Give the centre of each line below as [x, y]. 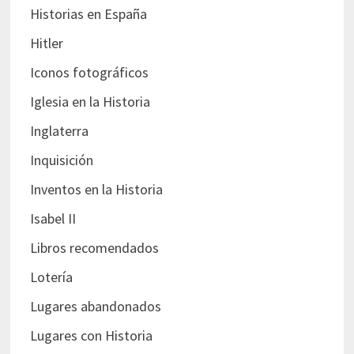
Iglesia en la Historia [90, 102]
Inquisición [61, 160]
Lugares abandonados [95, 307]
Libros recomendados [94, 248]
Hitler [46, 43]
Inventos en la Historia [96, 190]
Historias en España [88, 14]
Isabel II [53, 219]
